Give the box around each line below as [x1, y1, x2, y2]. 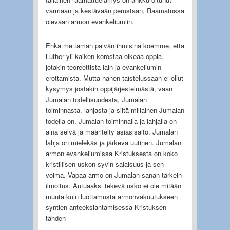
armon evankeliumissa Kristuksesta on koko [45, 148, 178, 158]
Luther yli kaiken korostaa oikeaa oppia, [45, 51, 164, 61]
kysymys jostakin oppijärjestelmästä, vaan [45, 83, 172, 93]
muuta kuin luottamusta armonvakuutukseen [45, 191, 178, 201]
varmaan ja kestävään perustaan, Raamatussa [45, 5, 184, 15]
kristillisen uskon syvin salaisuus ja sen [45, 159, 164, 169]
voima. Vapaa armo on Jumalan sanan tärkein [45, 169, 182, 180]
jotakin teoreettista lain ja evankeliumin [45, 62, 161, 72]
